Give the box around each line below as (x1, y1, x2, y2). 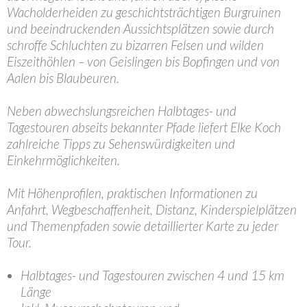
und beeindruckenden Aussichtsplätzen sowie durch (7, 21, 274, 36)
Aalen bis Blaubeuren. (7, 70, 119, 86)
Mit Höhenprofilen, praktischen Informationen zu (7, 185, 258, 201)
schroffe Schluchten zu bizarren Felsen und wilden (7, 37, 264, 53)
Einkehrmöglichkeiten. (7, 152, 120, 168)
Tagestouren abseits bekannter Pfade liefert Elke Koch (7, 119, 281, 135)
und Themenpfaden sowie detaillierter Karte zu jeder (7, 218, 278, 234)
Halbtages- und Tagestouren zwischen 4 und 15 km (21, 267, 284, 283)
